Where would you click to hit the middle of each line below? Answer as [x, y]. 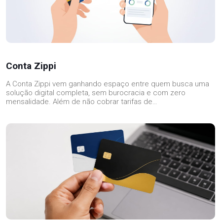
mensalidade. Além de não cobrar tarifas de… [82, 102]
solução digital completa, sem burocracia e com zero [96, 93]
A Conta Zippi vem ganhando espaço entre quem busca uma [108, 84]
